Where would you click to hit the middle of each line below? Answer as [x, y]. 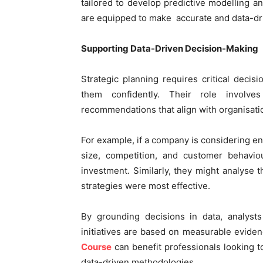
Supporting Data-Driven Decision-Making [170, 49]
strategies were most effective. [146, 186]
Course [96, 247]
